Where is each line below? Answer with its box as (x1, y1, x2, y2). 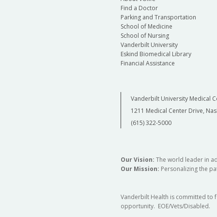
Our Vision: (120, 155, 155, 164)
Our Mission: (120, 165, 161, 173)
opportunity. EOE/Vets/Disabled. (120, 202, 210, 211)
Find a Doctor (120, 4, 158, 13)
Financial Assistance (120, 59, 175, 68)
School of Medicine (120, 22, 172, 31)
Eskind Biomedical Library (120, 50, 191, 59)
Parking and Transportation (120, 13, 196, 22)
